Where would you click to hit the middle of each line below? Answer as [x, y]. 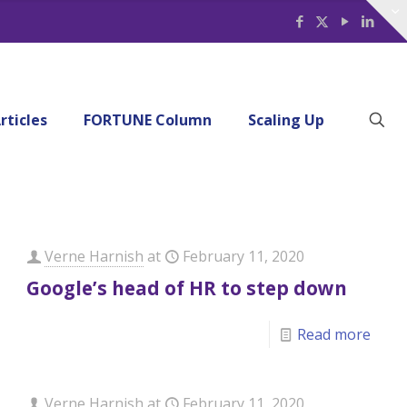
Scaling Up [286, 120]
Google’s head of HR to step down [187, 288]
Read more [333, 334]
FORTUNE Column [148, 120]
